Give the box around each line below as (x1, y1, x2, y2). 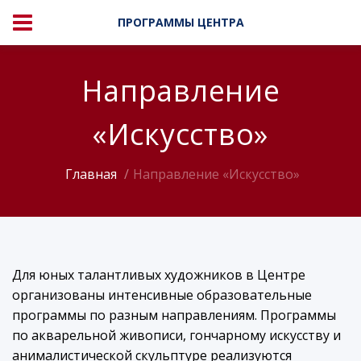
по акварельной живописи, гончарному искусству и (12, 326, 341, 344)
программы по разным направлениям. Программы (12, 306, 336, 324)
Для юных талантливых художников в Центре (12, 266, 305, 284)
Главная (65, 165, 117, 183)
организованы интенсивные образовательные (12, 286, 312, 304)
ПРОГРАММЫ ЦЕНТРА (117, 15, 244, 30)
